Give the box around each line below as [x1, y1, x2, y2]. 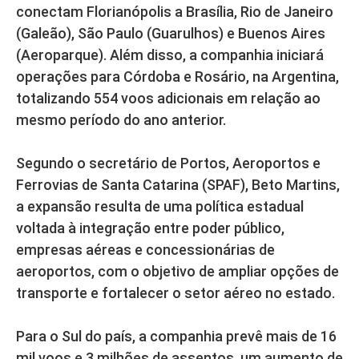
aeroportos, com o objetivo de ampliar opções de [16, 263, 339, 280]
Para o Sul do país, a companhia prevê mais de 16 [16, 328, 337, 345]
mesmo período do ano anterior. [16, 111, 226, 129]
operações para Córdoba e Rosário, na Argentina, [16, 68, 339, 86]
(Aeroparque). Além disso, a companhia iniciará [16, 46, 324, 64]
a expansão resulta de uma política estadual [16, 198, 304, 216]
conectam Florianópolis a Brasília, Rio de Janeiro [16, 3, 333, 21]
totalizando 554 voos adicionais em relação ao [16, 90, 321, 107]
